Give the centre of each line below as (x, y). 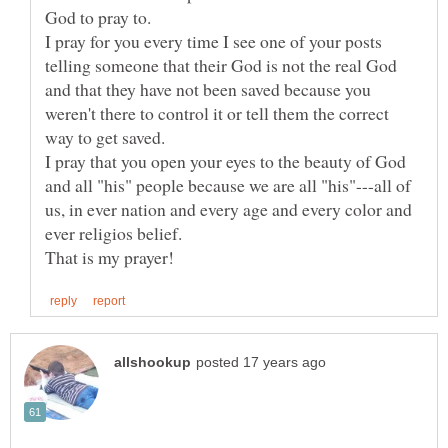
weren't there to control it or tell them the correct (217, 112)
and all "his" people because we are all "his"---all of (228, 184)
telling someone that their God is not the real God (221, 64)
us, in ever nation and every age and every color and (228, 208)
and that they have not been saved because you (208, 88)
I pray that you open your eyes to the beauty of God (225, 160)
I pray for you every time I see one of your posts (213, 40)
